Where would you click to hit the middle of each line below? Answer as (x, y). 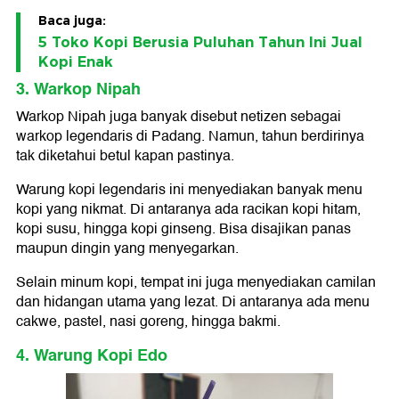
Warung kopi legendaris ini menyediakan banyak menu (189, 190)
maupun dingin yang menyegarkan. (127, 249)
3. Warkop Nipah (78, 90)
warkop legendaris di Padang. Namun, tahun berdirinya (190, 137)
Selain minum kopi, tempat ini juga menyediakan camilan (196, 283)
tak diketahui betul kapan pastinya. (125, 156)
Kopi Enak (76, 62)
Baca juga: (72, 21)
